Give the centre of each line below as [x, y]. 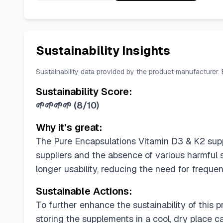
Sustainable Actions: [84, 191]
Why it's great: [69, 127]
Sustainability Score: [84, 92]
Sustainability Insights [103, 51]
